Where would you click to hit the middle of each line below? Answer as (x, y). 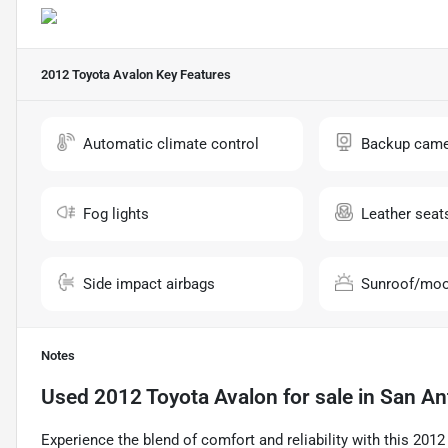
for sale (315, 397)
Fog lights (116, 214)
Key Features (192, 75)
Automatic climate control (171, 144)
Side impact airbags (149, 284)
